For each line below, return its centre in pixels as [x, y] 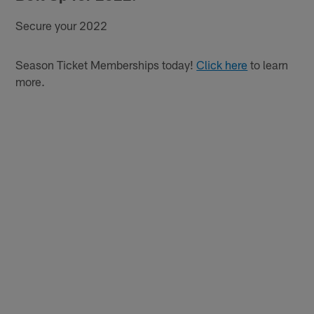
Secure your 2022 [62, 26]
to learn [268, 65]
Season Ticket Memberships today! [106, 65]
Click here [222, 65]
